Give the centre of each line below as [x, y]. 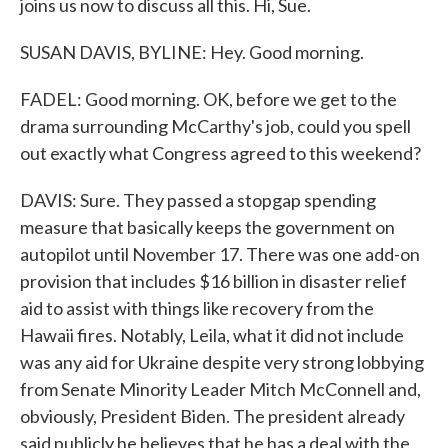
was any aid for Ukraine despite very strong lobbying [222, 362]
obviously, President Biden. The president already [212, 416]
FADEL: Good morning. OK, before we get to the [208, 99]
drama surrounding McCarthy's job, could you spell [215, 126]
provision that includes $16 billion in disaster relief [213, 281]
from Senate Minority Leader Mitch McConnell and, [220, 389]
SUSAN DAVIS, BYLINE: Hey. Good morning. [192, 52]
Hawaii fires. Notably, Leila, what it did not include [212, 335]
